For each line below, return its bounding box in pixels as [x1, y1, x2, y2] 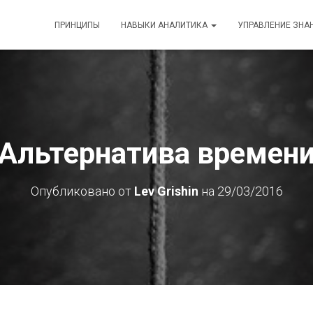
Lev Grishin [133, 184, 198, 198]
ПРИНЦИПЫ [54, 20, 100, 30]
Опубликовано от [30, 184, 134, 198]
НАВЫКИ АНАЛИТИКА [121, 20, 210, 30]
